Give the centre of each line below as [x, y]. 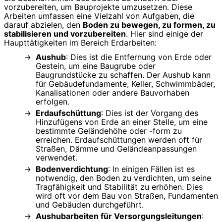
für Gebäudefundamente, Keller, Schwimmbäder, [125, 84]
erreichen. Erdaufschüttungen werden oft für [119, 139]
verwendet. [56, 157]
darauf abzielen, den [43, 25]
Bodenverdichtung [72, 169]
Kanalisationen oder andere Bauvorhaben [112, 93]
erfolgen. [53, 102]
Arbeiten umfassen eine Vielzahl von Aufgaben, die [99, 16]
